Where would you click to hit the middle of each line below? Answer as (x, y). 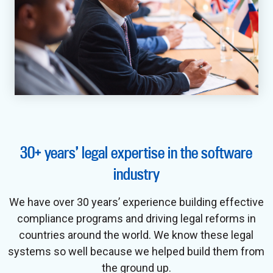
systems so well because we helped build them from (136, 251)
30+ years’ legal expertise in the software (136, 152)
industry (136, 173)
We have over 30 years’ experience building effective (136, 202)
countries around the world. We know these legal (136, 235)
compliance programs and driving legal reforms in (136, 218)
